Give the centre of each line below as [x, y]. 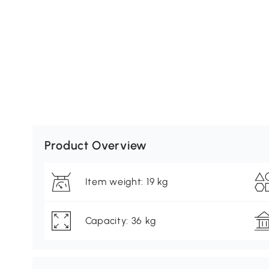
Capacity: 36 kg [120, 221]
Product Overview [95, 146]
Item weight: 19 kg [126, 182]
